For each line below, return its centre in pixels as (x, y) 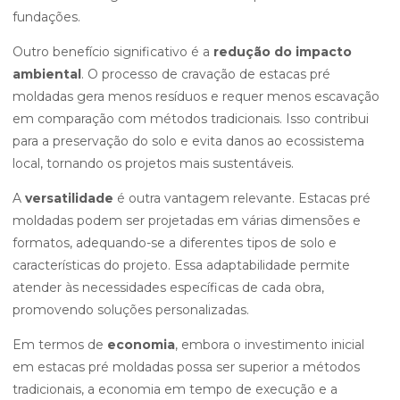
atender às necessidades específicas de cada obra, (168, 287)
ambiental (47, 74)
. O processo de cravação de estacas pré (206, 74)
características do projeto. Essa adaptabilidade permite (181, 265)
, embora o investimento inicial (270, 345)
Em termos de (60, 345)
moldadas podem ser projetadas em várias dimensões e (187, 221)
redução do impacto (283, 52)
